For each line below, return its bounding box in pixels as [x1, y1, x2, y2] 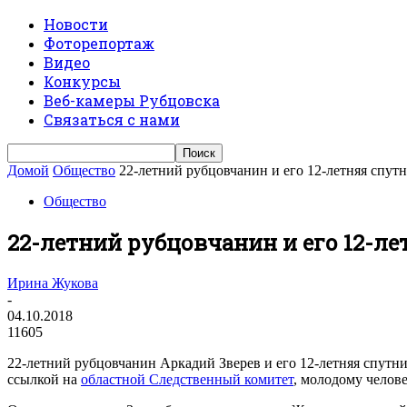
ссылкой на [7, 371, 81, 387]
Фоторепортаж [44, 34, 154, 53]
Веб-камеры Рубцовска [44, 91, 220, 110]
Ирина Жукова [7, 274, 98, 291]
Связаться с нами [44, 110, 180, 129]
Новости [44, 15, 108, 34]
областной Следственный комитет [81, 371, 293, 387]
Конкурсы [44, 72, 121, 91]
